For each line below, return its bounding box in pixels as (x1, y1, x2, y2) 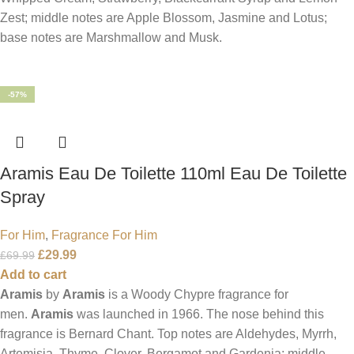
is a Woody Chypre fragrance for (105, 287, 288, 301)
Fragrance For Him (51, 228, 157, 242)
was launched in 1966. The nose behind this (73, 307, 324, 321)
